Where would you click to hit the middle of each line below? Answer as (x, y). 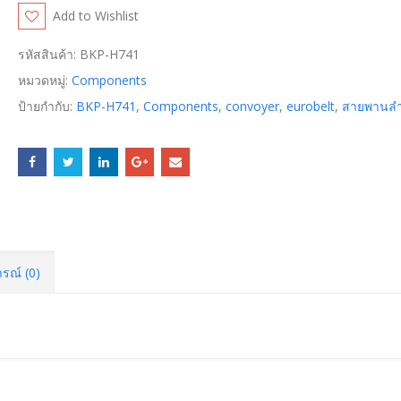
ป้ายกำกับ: (47, 107)
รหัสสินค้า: (49, 55)
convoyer (253, 107)
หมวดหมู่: (45, 81)
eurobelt (311, 107)
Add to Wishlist (96, 15)
